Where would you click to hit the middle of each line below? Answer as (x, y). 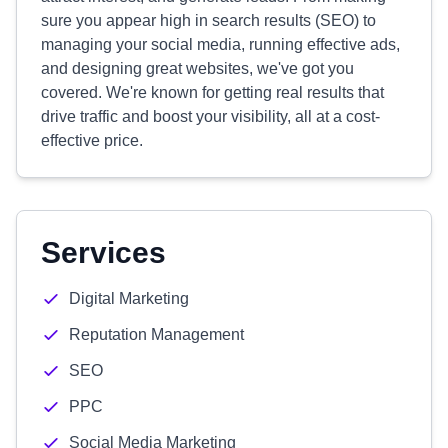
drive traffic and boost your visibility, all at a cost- (210, 116)
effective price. (92, 140)
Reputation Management (156, 334)
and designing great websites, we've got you (197, 68)
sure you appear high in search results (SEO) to (208, 20)
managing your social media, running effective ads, (220, 44)
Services (103, 252)
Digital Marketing (129, 298)
